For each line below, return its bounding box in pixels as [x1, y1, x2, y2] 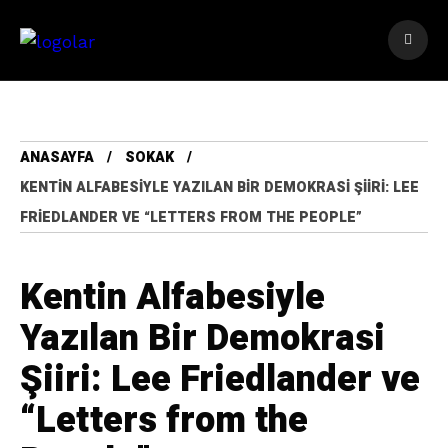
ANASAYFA [20, 147, 94, 168]
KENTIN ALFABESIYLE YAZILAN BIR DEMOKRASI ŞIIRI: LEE [20, 177, 419, 198]
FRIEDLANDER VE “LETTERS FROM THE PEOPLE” [20, 207, 362, 228]
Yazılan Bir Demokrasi [20, 312, 385, 365]
